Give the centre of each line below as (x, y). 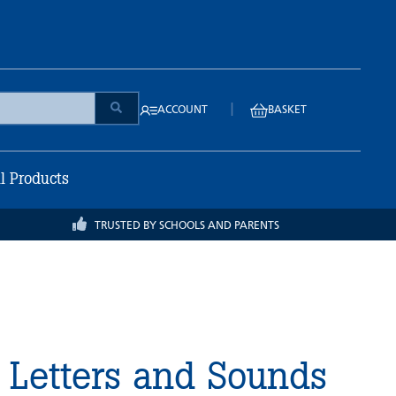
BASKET (287, 110)
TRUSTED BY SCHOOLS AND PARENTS (187, 225)
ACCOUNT (182, 110)
